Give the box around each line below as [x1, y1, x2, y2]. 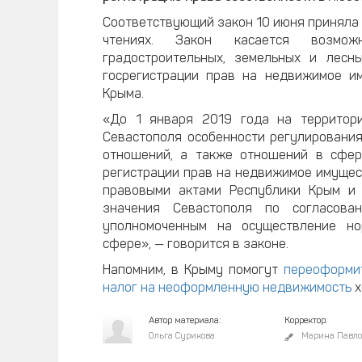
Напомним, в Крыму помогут [103, 263, 284, 277]
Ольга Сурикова [149, 331, 215, 341]
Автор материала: [149, 316, 221, 326]
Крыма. [103, 87, 144, 101]
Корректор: [284, 316, 327, 326]
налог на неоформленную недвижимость [103, 281, 351, 295]
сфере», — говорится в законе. [103, 238, 288, 251]
